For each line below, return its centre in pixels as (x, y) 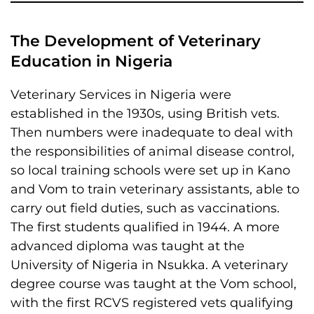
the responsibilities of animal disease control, (152, 151)
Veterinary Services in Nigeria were (121, 95)
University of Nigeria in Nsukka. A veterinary (149, 265)
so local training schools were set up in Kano (150, 170)
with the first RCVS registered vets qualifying (152, 303)
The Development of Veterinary (136, 41)
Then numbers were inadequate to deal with (152, 132)
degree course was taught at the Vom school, (153, 284)
